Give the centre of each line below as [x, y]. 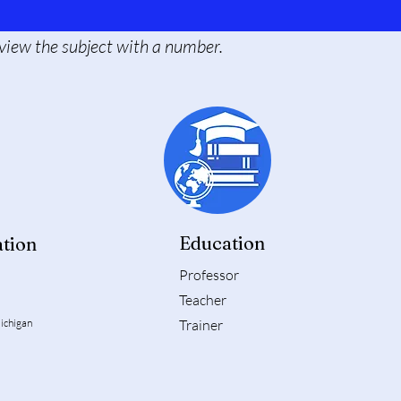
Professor [209, 275]
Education [222, 243]
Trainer [201, 325]
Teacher [203, 300]
